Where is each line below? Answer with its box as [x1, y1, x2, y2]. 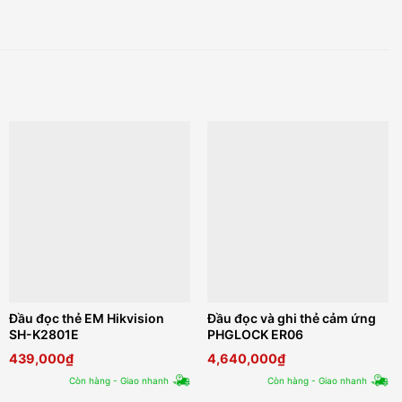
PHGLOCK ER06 [207, 327, 304, 343]
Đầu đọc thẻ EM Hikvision [8, 310, 164, 327]
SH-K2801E [8, 327, 79, 343]
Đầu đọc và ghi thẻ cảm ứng [207, 310, 377, 327]
